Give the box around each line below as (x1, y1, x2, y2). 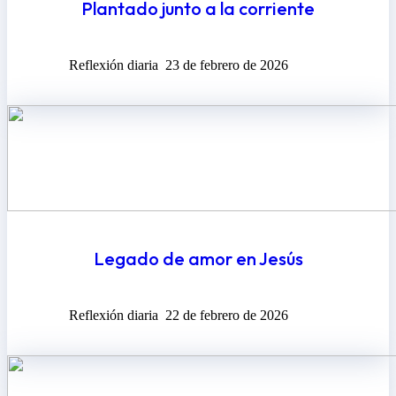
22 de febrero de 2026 (165, 307, 288, 323)
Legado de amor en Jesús (93, 247, 303, 270)
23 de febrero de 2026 (165, 57, 288, 72)
